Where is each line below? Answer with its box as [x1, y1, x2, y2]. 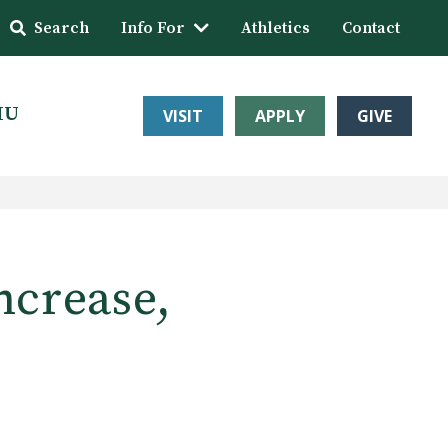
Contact [342, 18, 400, 38]
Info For [121, 18, 185, 38]
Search [34, 18, 89, 38]
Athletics [241, 18, 310, 38]
